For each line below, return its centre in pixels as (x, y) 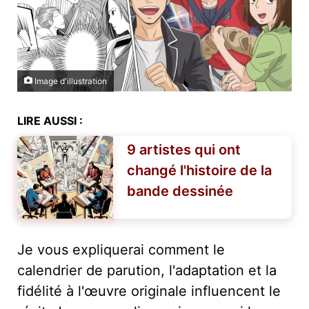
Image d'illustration (70, 81)
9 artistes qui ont (183, 149)
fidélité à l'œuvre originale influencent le (149, 291)
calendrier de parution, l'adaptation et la (147, 270)
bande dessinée (180, 191)
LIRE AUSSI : (50, 120)
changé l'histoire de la (199, 170)
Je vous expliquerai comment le (121, 249)
